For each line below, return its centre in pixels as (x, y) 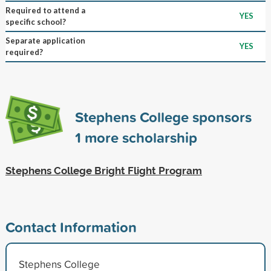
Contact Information (71, 227)
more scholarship (139, 137)
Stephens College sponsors (163, 116)
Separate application (45, 40)
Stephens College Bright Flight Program (103, 170)
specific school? (35, 21)
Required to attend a (45, 10)
